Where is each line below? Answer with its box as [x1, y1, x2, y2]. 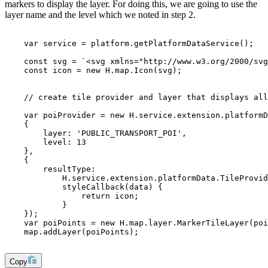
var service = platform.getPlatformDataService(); [5, 39, 254, 48]
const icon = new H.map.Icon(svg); [5, 66, 182, 75]
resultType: [5, 165, 100, 174]
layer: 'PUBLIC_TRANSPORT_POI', [5, 129, 191, 138]
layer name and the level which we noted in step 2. [5, 10, 196, 20]
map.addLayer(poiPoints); [5, 227, 139, 237]
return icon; [5, 191, 139, 201]
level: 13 [5, 138, 86, 147]
